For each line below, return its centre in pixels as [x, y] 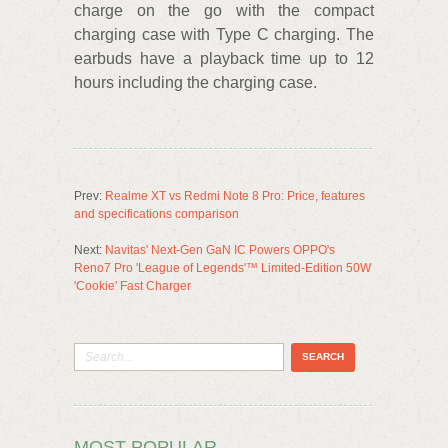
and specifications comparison [156, 213]
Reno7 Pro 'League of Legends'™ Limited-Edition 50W [222, 267]
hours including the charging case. [195, 82]
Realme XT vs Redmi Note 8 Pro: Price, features [235, 195]
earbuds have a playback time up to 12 [224, 58]
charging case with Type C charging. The [224, 34]
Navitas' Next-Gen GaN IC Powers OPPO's [220, 249]
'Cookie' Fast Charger [132, 285]
